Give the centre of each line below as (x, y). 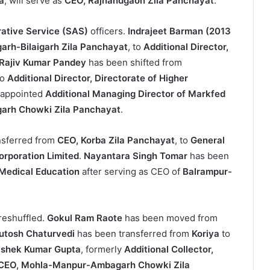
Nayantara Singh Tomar (136, 156)
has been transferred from (133, 234)
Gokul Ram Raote (85, 218)
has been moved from (170, 218)
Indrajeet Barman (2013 (179, 31)
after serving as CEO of (131, 172)
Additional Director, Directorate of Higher (98, 78)
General (208, 140)
